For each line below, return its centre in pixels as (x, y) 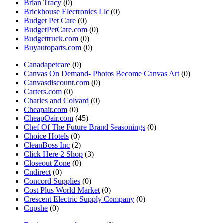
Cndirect (37, 172)
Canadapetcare (47, 64)
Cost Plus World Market (62, 190)
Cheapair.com (46, 109)
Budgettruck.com (51, 39)
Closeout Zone (47, 163)
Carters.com (43, 91)
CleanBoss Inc (47, 145)
